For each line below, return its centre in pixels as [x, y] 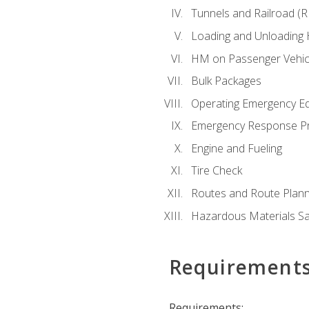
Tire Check [216, 171]
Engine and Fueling [236, 148]
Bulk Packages [226, 81]
